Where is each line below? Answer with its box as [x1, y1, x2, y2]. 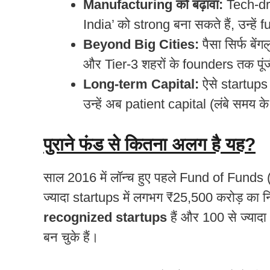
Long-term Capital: [83, 76, 199, 92]
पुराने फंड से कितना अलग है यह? [43, 134, 256, 154]
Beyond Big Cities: [83, 36, 199, 52]
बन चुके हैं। [43, 229, 99, 245]
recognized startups [43, 209, 167, 225]
